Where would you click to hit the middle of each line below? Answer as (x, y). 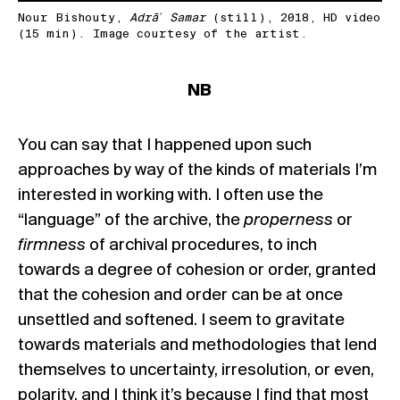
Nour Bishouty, (74, 18)
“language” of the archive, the (131, 220)
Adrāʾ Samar (167, 18)
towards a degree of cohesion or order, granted (197, 270)
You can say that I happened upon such (165, 145)
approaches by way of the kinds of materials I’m (197, 170)
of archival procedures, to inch (203, 245)
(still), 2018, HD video (293, 18)
